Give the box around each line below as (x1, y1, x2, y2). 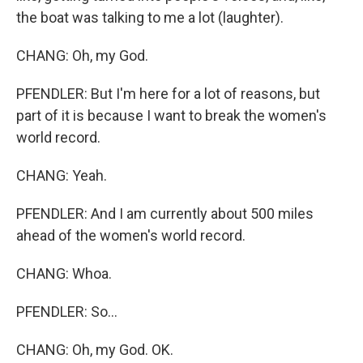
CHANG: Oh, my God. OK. (16, 341, 173, 358)
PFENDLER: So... (16, 303, 117, 320)
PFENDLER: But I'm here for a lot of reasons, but (16, 85, 320, 102)
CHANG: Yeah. (16, 167, 107, 184)
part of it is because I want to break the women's (16, 107, 327, 124)
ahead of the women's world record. (16, 227, 246, 244)
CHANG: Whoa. (16, 265, 112, 282)
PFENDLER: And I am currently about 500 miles (16, 205, 314, 222)
